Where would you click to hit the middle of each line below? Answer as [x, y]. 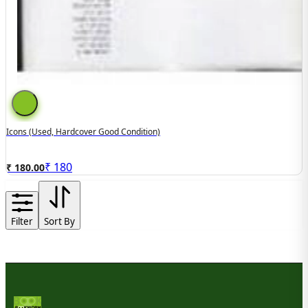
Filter [22, 221]
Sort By [59, 221]
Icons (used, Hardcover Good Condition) [83, 131]
